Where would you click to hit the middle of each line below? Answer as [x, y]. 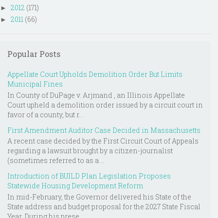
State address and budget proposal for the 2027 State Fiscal [104, 207]
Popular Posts [34, 54]
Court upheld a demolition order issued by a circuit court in [105, 105]
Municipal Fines [35, 84]
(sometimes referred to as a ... [56, 161]
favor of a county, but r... [45, 114]
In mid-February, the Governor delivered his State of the [99, 197]
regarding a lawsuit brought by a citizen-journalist [90, 151]
